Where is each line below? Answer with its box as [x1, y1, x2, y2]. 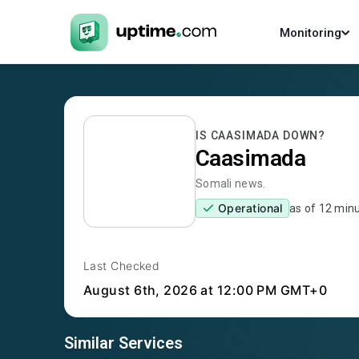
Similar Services [64, 333, 183, 353]
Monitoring [280, 26, 342, 40]
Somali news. [196, 176, 266, 190]
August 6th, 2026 [83, 282, 198, 298]
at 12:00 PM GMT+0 [197, 282, 327, 298]
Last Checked [83, 259, 160, 272]
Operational [218, 200, 283, 215]
